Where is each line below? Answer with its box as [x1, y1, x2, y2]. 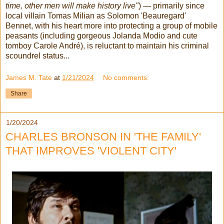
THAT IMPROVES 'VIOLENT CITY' [5, 144, 176, 157]
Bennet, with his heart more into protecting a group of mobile [5, 21, 217, 30]
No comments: [103, 73, 149, 81]
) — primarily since [138, 1, 204, 10]
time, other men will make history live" [5, 1, 138, 10]
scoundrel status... [5, 51, 69, 60]
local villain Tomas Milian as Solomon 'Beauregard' [5, 11, 186, 20]
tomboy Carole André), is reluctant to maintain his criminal [5, 41, 209, 50]
